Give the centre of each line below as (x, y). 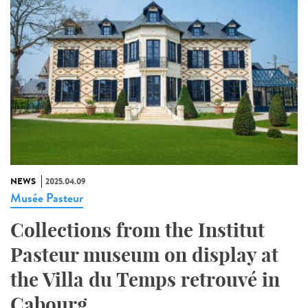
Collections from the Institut (137, 230)
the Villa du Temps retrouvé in (145, 279)
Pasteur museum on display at (144, 254)
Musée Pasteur (47, 198)
